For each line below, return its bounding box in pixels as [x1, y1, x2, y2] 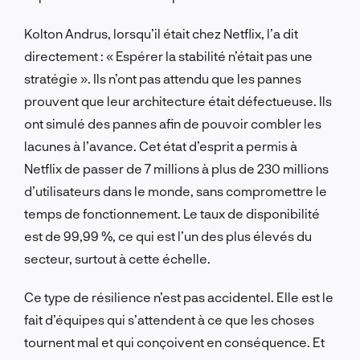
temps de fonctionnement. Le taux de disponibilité [24, 205, 320, 221]
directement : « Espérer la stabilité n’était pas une [24, 47, 313, 63]
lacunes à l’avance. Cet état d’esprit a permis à [24, 137, 297, 153]
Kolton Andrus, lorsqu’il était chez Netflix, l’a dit [24, 25, 298, 41]
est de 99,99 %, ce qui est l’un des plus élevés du [24, 227, 312, 243]
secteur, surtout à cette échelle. [24, 250, 211, 266]
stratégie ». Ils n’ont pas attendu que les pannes [24, 70, 301, 86]
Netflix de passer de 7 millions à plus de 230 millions [24, 160, 329, 176]
